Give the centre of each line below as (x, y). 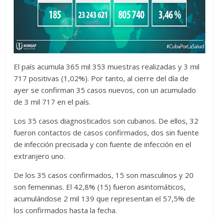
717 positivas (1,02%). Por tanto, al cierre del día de (101, 78)
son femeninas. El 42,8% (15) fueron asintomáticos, (100, 187)
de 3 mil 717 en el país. (52, 102)
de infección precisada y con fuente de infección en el (103, 144)
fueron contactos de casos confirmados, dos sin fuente (107, 133)
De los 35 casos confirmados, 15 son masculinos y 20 (104, 175)
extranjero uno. (40, 156)
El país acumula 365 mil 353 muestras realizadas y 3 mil (107, 67)
